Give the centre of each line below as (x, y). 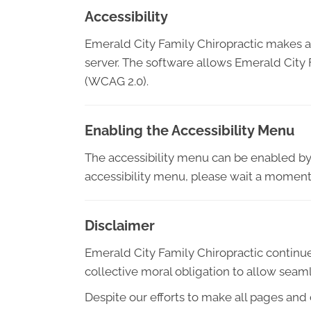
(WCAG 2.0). (117, 81)
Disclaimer (120, 226)
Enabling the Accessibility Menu (190, 131)
